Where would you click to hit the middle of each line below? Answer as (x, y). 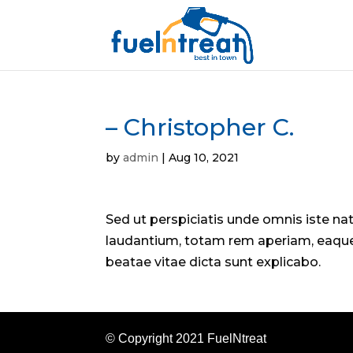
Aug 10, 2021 (204, 158)
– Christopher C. (200, 127)
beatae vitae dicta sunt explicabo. (214, 262)
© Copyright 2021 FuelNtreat (186, 338)
